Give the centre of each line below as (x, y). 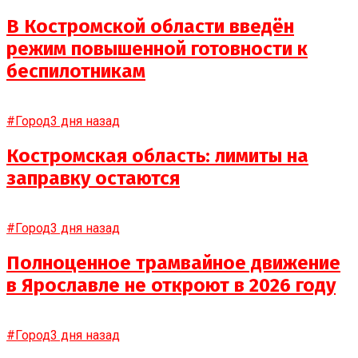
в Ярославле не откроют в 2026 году (171, 285)
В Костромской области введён (150, 27)
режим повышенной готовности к (157, 49)
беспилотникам (76, 72)
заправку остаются (93, 179)
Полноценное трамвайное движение (173, 263)
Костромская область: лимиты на (157, 156)
